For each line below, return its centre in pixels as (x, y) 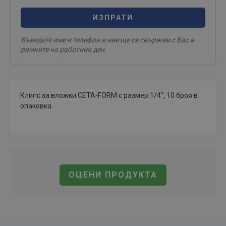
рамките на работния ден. (64, 49)
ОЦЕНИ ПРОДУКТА (113, 175)
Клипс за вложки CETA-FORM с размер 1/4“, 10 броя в (109, 95)
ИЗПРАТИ (113, 18)
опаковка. (37, 106)
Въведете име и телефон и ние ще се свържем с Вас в (107, 40)
